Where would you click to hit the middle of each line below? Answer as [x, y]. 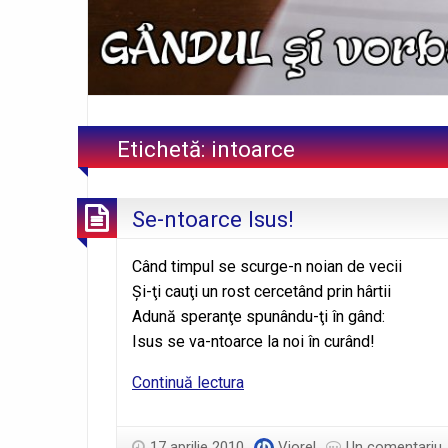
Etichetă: [164, 149]
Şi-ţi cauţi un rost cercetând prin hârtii [261, 292]
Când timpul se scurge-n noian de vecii [267, 267]
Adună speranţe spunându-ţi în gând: [258, 317]
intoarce [253, 149]
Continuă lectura [188, 383]
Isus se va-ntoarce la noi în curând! [253, 342]
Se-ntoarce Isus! [213, 219]
